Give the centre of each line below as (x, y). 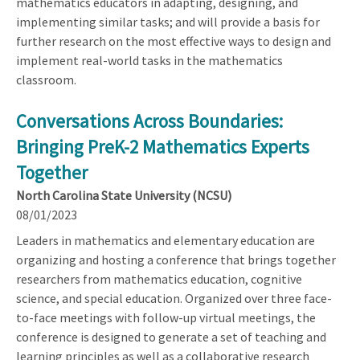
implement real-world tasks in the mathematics (149, 60)
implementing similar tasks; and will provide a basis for (168, 21)
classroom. (46, 79)
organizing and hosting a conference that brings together (176, 259)
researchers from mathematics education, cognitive (159, 278)
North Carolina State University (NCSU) (124, 195)
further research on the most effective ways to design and (174, 41)
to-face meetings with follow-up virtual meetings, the (166, 317)
